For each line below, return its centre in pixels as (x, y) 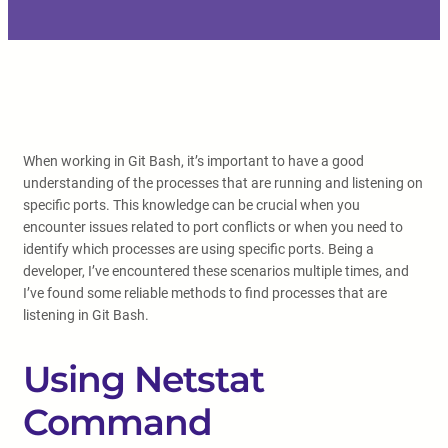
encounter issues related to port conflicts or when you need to (213, 227)
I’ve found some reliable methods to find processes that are (205, 293)
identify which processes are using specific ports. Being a (198, 249)
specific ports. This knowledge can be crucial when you (191, 205)
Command (117, 422)
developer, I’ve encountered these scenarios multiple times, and (216, 271)
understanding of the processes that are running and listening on (223, 183)
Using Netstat (143, 379)
